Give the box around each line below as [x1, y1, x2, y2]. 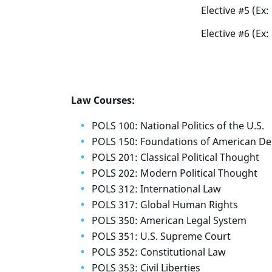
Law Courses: [71, 93, 135, 107]
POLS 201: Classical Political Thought [92, 151, 259, 164]
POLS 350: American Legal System [92, 214, 246, 227]
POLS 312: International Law [92, 182, 221, 195]
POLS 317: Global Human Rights [92, 198, 238, 211]
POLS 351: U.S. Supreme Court [92, 229, 231, 243]
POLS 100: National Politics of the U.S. [92, 119, 264, 132]
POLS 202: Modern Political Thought [92, 166, 257, 180]
